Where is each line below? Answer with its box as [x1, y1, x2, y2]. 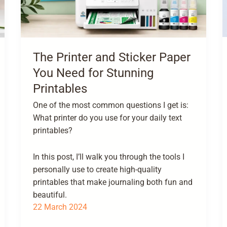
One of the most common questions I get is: [33, 100, 189, 110]
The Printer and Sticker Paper [33, 50, 191, 64]
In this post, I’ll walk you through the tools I [33, 152, 185, 162]
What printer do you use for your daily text [33, 113, 182, 123]
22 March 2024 [33, 202, 88, 212]
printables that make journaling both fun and [33, 177, 193, 187]
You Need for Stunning [33, 65, 154, 80]
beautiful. [33, 190, 67, 200]
